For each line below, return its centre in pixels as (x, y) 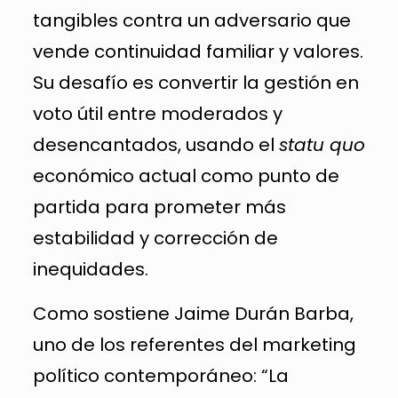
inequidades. (90, 269)
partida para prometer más (159, 207)
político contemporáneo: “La (160, 375)
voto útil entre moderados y (157, 113)
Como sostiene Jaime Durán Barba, (193, 313)
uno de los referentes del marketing (194, 344)
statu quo (322, 144)
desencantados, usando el (155, 144)
